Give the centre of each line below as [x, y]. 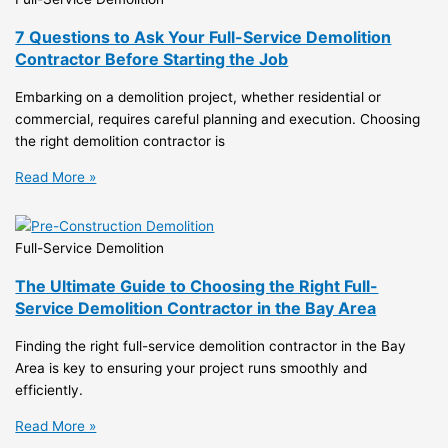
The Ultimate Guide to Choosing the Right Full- [197, 285]
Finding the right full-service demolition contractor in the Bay [211, 345]
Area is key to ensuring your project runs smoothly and [191, 367]
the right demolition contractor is [120, 140]
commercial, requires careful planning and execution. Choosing [218, 118]
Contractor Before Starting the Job [152, 58]
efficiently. [49, 389]
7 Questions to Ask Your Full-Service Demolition [203, 36]
